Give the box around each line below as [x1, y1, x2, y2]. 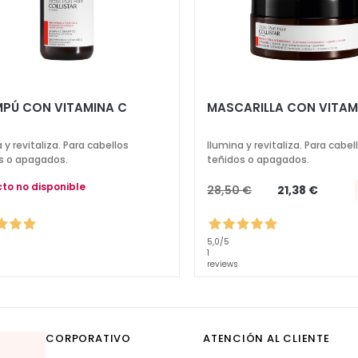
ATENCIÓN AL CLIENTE [203, 331, 330, 347]
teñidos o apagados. [207, 152, 310, 166]
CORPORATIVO [46, 331, 131, 347]
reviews [207, 258, 239, 271]
